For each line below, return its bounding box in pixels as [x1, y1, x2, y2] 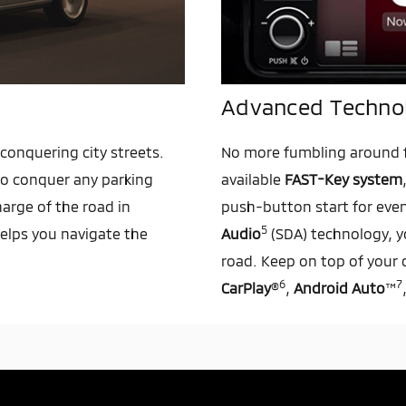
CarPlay [221, 279, 271, 297]
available [221, 170, 285, 188]
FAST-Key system [285, 170, 402, 188]
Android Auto [294, 279, 385, 297]
